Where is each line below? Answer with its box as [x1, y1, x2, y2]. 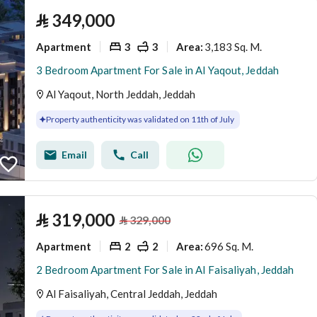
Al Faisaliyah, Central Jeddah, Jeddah [46, 287, 217, 300]
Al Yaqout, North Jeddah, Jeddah [46, 88, 195, 100]
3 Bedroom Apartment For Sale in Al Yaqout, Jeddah [36, 64, 279, 76]
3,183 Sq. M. [204, 40, 262, 53]
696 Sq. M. [204, 239, 253, 253]
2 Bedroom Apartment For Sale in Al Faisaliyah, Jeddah [36, 263, 294, 276]
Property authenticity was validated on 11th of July [46, 114, 234, 125]
